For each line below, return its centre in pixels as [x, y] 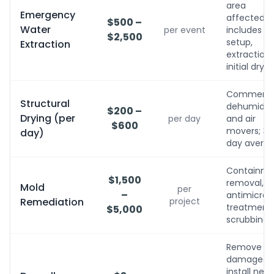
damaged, [248, 259]
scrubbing [247, 220]
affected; [246, 18]
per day [184, 119]
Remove [244, 247]
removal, [245, 183]
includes [244, 30]
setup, [239, 42]
